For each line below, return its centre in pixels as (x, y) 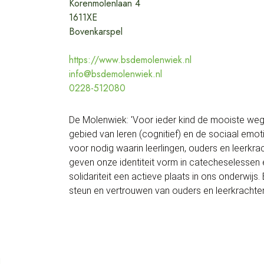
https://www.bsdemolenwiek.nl (130, 60)
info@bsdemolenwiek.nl (115, 74)
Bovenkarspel (96, 32)
